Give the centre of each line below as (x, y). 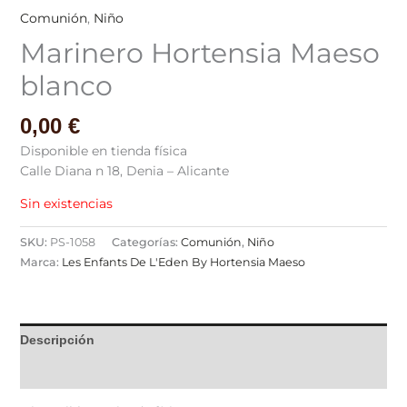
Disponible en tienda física (105, 150)
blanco (66, 85)
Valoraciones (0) (69, 372)
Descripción (57, 339)
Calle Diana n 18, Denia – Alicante (124, 170)
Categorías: (146, 242)
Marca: (40, 262)
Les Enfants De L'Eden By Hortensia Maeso (183, 262)
